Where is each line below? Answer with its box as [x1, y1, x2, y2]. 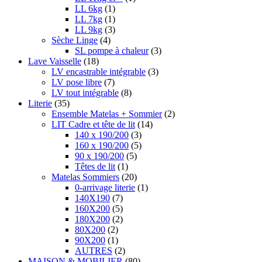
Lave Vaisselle [28, 56, 81, 67]
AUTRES [75, 246, 112, 256]
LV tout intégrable [51, 88, 119, 98]
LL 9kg [75, 25, 102, 35]
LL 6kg [75, 4, 102, 14]
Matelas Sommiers [51, 172, 119, 182]
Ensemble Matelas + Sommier [51, 109, 162, 119]
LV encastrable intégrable [51, 67, 146, 77]
